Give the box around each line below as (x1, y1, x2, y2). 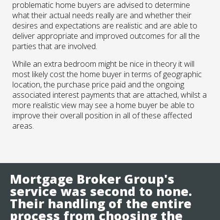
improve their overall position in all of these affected (12, 110, 192, 121)
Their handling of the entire (10, 195, 192, 212)
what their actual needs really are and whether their (12, 10, 192, 21)
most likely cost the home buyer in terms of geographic (12, 69, 202, 80)
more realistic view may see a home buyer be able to (12, 100, 194, 110)
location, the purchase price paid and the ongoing (12, 79, 184, 90)
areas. (12, 120, 34, 131)
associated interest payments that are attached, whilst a (12, 89, 207, 100)
